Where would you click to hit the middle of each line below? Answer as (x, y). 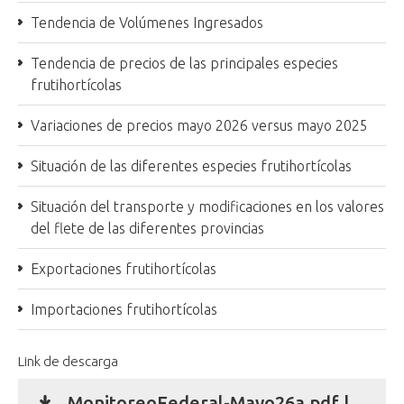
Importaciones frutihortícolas (124, 309)
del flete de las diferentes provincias (147, 228)
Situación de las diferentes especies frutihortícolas (191, 166)
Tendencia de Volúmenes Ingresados (147, 23)
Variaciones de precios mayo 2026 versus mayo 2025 (199, 125)
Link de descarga (68, 361)
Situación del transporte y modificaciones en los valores (207, 207)
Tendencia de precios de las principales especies (184, 63)
